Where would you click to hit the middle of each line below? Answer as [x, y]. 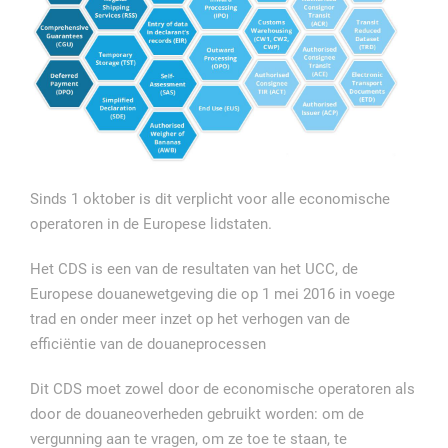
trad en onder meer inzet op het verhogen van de [190, 318]
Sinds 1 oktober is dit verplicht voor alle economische [210, 198]
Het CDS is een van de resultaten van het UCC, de [194, 268]
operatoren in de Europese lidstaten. [151, 223]
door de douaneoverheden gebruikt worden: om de [197, 413]
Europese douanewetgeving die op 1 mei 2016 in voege [212, 293]
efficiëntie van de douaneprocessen [148, 343]
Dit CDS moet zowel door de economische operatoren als [222, 388]
